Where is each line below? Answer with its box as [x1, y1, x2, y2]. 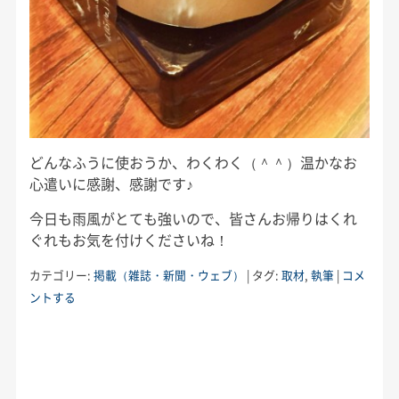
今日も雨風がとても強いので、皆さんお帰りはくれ [28, 207, 357, 229]
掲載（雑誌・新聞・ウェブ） [93, 265, 244, 283]
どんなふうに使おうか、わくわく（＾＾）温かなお [28, 151, 357, 173]
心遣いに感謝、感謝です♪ [28, 172, 193, 194]
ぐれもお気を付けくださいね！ [28, 228, 229, 250]
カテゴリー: [28, 265, 94, 283]
